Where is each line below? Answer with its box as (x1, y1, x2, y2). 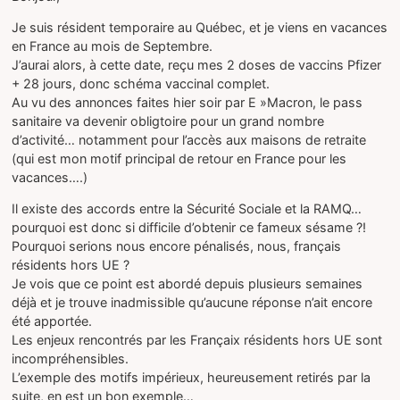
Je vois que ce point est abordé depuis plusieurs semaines (12, 276, 363, 292)
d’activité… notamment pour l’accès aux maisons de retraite (12, 131, 367, 147)
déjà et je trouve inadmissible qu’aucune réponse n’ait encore (12, 295, 373, 311)
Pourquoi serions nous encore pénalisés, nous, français (12, 238, 342, 254)
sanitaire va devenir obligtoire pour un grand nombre (12, 112, 325, 129)
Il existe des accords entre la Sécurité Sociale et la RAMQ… (12, 201, 362, 217)
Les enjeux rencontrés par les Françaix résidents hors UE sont (12, 332, 383, 348)
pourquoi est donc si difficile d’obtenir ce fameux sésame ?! (12, 220, 367, 236)
